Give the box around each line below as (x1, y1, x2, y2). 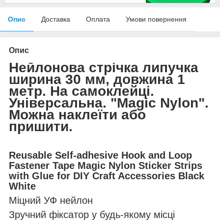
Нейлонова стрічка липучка (9, 60, 198, 76)
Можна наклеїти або (9, 107, 146, 123)
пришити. (9, 119, 77, 135)
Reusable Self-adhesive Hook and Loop (9, 150, 192, 161)
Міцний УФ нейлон (9, 195, 93, 206)
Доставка (41, 15, 70, 24)
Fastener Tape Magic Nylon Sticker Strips (9, 160, 202, 171)
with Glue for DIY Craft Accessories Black (9, 170, 204, 182)
